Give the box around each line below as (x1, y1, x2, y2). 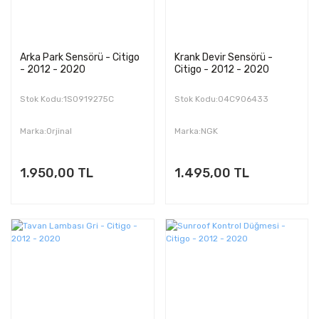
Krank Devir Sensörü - (174, 51, 273, 63)
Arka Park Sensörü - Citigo (20, 51, 140, 63)
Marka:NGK (174, 125, 218, 136)
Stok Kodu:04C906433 (174, 93, 268, 104)
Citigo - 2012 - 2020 (174, 63, 269, 75)
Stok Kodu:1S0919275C (20, 93, 114, 104)
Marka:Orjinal (20, 125, 72, 136)
